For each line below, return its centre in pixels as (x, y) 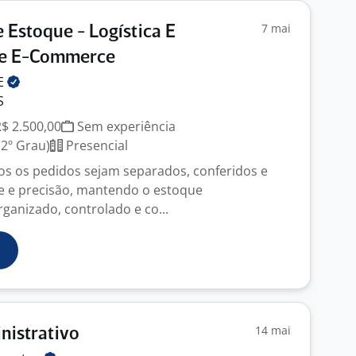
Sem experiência (125, 126)
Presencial (95, 145)
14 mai (273, 330)
